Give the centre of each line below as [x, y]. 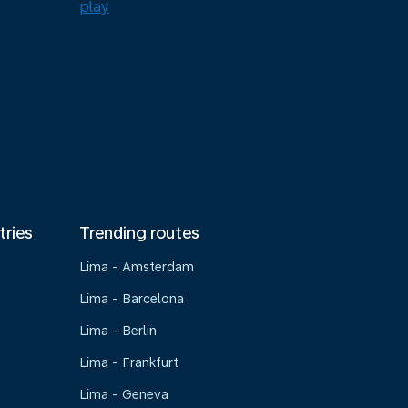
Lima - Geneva [124, 394]
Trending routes [140, 233]
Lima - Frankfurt [129, 362]
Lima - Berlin [118, 331]
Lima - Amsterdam [137, 267]
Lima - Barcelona [132, 299]
